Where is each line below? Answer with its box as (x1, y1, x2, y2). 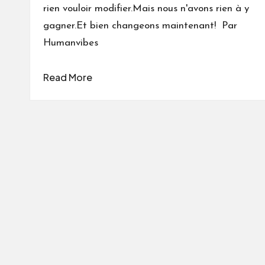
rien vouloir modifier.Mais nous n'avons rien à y (43, 3, 249, 14)
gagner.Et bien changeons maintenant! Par (43, 20, 237, 31)
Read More (43, 70, 92, 83)
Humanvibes (43, 37, 98, 48)
